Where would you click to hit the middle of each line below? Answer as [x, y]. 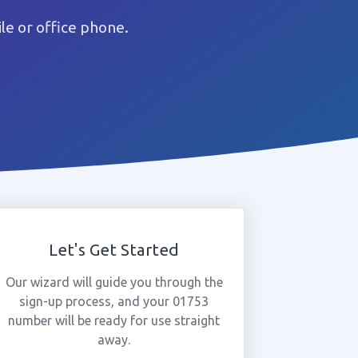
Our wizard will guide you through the [114, 282]
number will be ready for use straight [114, 320]
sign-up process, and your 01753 [114, 301]
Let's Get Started [114, 250]
